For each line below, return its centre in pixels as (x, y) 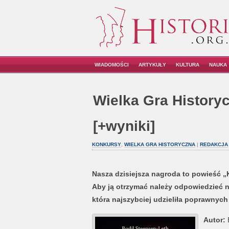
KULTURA (188, 65)
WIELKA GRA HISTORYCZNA (159, 144)
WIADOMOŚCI (112, 65)
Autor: (214, 220)
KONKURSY (106, 144)
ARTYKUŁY (152, 65)
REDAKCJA (214, 144)
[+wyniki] (124, 126)
